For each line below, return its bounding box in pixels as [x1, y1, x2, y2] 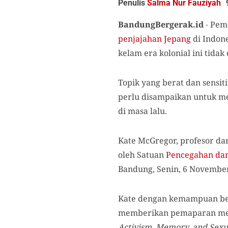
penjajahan [118, 33, 162, 45]
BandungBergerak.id [118, 19, 204, 31]
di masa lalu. [118, 105, 167, 117]
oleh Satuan [118, 149, 166, 161]
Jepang [164, 33, 191, 45]
